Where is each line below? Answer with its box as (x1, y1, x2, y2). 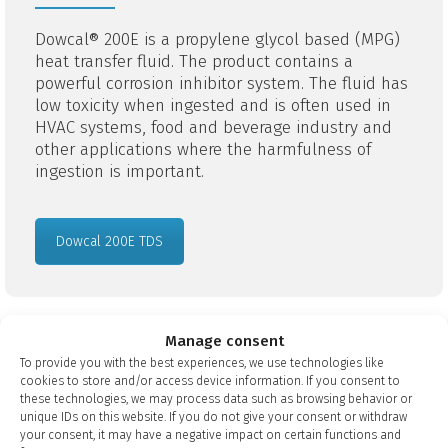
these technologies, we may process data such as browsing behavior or (20, 391, 412, 406)
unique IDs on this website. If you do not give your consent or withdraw (20, 409, 407, 424)
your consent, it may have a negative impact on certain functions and (20, 427, 401, 442)
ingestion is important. (35, 161, 204, 183)
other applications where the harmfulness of (35, 139, 371, 161)
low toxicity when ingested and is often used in (35, 95, 391, 117)
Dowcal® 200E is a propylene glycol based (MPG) (35, 29, 400, 51)
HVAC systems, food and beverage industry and (35, 117, 392, 139)
